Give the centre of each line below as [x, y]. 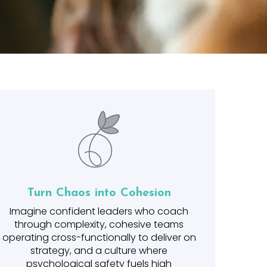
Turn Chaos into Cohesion [99, 193]
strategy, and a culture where [99, 251]
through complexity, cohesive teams [99, 224]
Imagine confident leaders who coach [99, 211]
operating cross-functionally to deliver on [99, 237]
